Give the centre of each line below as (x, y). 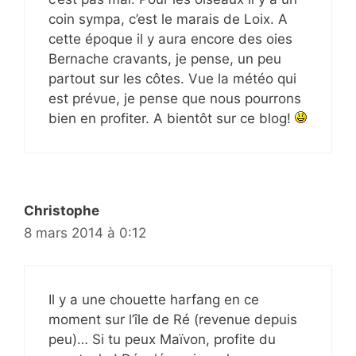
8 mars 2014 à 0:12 (85, 233)
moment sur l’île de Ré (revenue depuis (173, 319)
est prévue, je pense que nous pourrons (175, 99)
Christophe (62, 211)
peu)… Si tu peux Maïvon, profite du (162, 339)
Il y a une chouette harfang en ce (154, 299)
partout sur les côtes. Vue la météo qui (172, 79)
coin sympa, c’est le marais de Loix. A (168, 19)
